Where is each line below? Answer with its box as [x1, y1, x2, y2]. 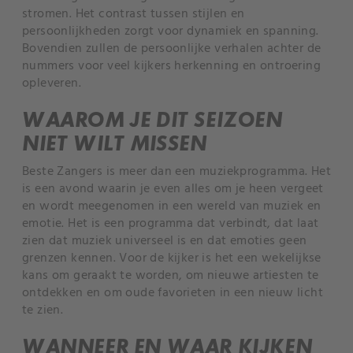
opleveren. [22, 73, 82, 94]
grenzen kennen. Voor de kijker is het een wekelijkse [22, 248, 321, 269]
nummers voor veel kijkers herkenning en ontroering [22, 56, 321, 76]
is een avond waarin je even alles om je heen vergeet [22, 179, 324, 199]
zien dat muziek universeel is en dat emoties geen [22, 231, 307, 251]
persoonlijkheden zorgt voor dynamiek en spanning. [22, 21, 319, 42]
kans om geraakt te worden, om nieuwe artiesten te [22, 266, 319, 286]
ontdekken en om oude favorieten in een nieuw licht [22, 283, 323, 303]
